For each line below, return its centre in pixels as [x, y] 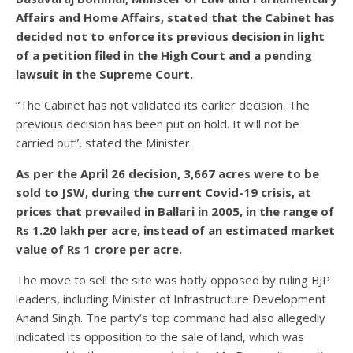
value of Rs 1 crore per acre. [99, 249]
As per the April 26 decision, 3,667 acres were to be [167, 174]
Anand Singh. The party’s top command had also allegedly [171, 318]
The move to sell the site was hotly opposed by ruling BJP [173, 280]
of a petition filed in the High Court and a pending [164, 56]
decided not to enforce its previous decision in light [170, 37]
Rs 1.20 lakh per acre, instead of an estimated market [175, 230]
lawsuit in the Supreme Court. [104, 74]
